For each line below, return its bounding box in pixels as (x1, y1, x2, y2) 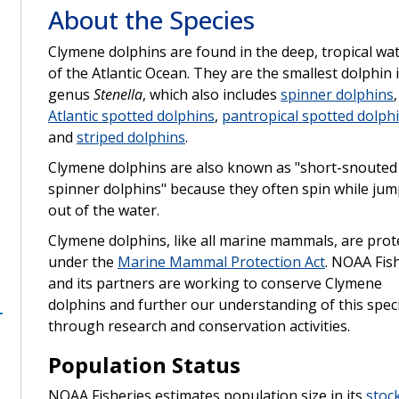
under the (47, 251, 118, 272)
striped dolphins (76, 126, 185, 147)
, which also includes (142, 84, 281, 104)
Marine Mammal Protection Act (117, 251, 325, 272)
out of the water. (47, 199, 159, 220)
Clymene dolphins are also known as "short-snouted (47, 157, 397, 177)
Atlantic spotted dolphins (47, 105, 215, 126)
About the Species (47, 2, 255, 37)
